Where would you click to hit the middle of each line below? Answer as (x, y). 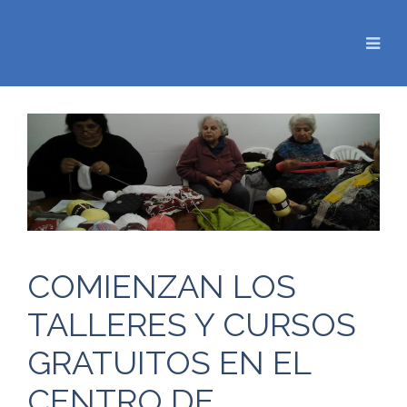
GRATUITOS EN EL (169, 363)
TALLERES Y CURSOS (192, 325)
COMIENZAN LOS (162, 287)
